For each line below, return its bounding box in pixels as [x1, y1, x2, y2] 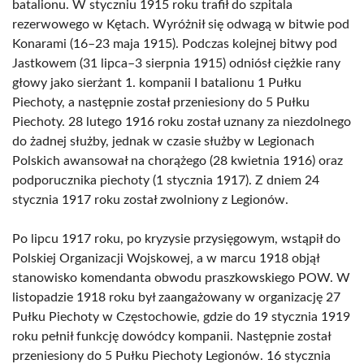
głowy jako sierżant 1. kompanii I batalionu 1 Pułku [12, 76, 301, 89]
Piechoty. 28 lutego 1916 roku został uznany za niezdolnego [12, 115, 351, 128]
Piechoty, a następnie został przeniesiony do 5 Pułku [12, 96, 310, 109]
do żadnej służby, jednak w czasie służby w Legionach [12, 135, 314, 148]
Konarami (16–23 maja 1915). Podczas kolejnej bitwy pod [12, 37, 337, 50]
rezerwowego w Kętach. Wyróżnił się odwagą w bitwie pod [12, 18, 349, 31]
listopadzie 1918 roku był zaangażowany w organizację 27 [12, 291, 340, 304]
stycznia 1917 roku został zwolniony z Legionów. [12, 193, 288, 206]
